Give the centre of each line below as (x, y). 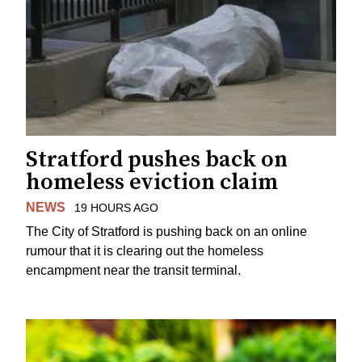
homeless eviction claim (152, 182)
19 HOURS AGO (116, 207)
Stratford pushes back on (157, 159)
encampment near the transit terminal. (133, 271)
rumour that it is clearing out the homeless (145, 251)
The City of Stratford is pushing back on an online (166, 232)
